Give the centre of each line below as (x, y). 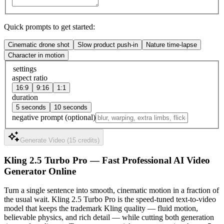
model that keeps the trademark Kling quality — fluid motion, (101, 208)
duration (25, 97)
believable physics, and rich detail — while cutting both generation (109, 217)
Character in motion (36, 55)
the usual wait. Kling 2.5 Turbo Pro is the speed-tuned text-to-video (110, 199)
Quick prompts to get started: (49, 27)
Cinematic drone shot (39, 45)
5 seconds (31, 107)
